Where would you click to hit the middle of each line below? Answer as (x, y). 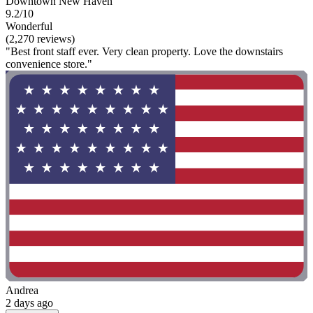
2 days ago (29, 303)
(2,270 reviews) (40, 39)
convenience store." (49, 64)
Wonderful (29, 27)
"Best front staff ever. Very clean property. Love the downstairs (144, 52)
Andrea (22, 291)
